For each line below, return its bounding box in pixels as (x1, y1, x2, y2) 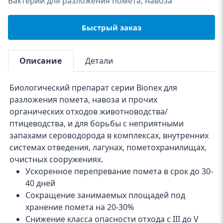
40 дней (25, 178, 56, 189)
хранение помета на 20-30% (25, 202, 134, 213)
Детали (85, 55, 113, 67)
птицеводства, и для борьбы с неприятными (9, 118, 184, 129)
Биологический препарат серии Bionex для (9, 82, 178, 94)
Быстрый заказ (82, 22, 141, 33)
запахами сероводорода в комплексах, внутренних (9, 130, 209, 141)
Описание (19, 55, 62, 67)
